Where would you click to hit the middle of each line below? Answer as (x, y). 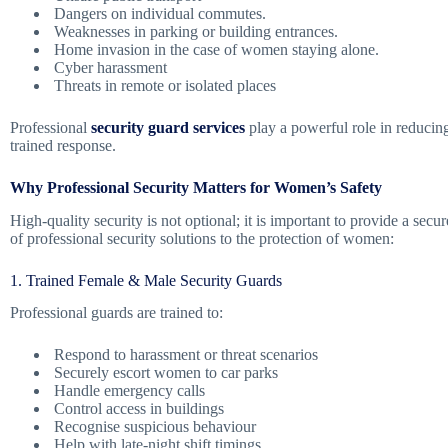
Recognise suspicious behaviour (153, 427)
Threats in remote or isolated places (163, 85)
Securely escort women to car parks (164, 373)
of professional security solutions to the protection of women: (202, 238)
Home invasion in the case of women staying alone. (214, 49)
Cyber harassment (108, 67)
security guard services (168, 127)
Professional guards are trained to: (116, 313)
